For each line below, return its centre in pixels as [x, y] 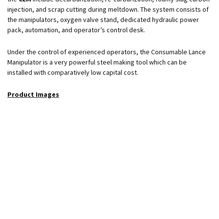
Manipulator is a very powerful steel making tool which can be [97, 62]
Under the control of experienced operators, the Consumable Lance [107, 52]
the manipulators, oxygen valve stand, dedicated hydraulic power [103, 20]
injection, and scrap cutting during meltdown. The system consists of [108, 10]
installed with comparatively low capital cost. [73, 73]
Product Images [33, 95]
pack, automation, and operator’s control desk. [76, 30]
